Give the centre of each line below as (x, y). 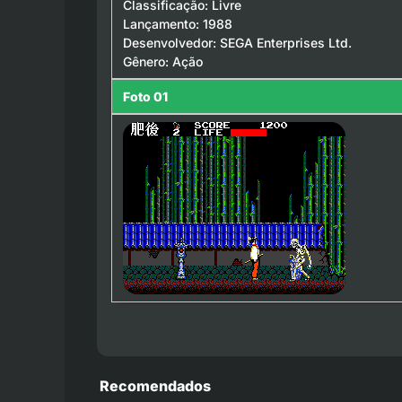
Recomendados (156, 386)
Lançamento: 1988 (178, 23)
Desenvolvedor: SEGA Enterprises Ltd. (237, 42)
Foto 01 (145, 96)
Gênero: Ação (163, 61)
